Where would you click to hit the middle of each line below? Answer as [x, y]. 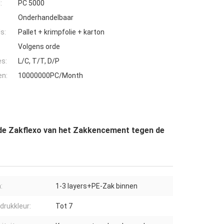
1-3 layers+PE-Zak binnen [96, 186]
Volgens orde [39, 47]
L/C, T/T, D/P [39, 61]
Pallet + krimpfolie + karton [61, 32]
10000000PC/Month [50, 76]
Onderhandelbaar [46, 18]
